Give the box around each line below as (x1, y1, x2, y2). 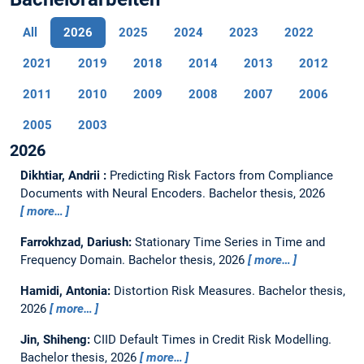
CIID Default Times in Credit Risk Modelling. (93, 332, 331, 348)
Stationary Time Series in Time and (134, 235, 325, 250)
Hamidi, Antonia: (19, 284, 114, 299)
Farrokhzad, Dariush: (19, 235, 135, 250)
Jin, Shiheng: (19, 332, 93, 348)
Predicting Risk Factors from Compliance (109, 168, 333, 184)
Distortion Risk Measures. (113, 284, 258, 299)
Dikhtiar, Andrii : (19, 168, 110, 184)
